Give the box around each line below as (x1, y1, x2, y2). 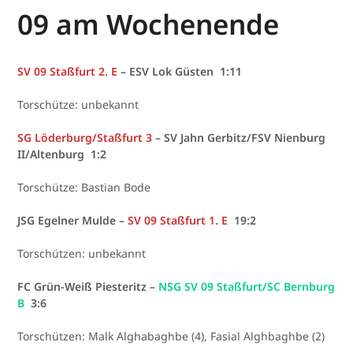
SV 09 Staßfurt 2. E (17, 63, 118, 79)
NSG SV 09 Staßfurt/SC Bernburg (158, 278, 336, 294)
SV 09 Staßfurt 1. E (128, 212, 229, 228)
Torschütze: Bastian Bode (17, 179, 151, 195)
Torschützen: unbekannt (17, 245, 147, 261)
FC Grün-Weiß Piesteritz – (17, 278, 159, 294)
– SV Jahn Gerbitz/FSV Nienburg (155, 129, 326, 145)
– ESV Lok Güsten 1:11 (117, 63, 243, 79)
